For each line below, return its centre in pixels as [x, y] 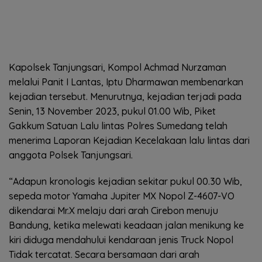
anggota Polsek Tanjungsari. [71, 155]
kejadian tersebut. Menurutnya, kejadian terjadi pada [125, 96]
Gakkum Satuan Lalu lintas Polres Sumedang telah [118, 125]
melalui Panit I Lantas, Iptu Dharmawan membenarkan [126, 82]
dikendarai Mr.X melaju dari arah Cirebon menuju [113, 210]
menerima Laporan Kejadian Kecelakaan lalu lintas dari [129, 140]
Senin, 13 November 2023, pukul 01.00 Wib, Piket [112, 111]
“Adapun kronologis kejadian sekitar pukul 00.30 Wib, [125, 181]
